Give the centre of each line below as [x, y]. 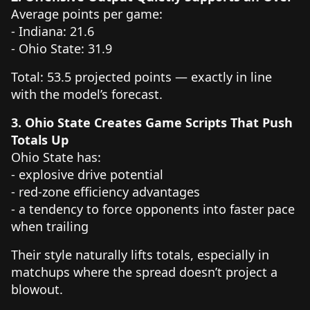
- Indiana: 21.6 [56, 31]
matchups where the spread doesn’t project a [144, 272]
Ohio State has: [56, 157]
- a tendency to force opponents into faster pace [153, 209]
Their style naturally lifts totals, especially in [140, 254]
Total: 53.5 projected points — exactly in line [142, 76]
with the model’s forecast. [87, 94]
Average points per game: [87, 13]
